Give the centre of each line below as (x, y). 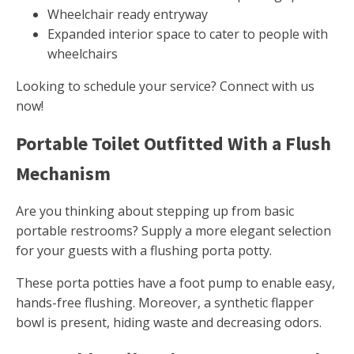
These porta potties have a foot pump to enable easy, (175, 283)
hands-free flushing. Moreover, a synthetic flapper (165, 303)
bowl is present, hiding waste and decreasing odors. (169, 323)
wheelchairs (83, 54)
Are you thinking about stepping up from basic (155, 211)
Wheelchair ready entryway (128, 15)
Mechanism (63, 174)
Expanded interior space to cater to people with (188, 34)
